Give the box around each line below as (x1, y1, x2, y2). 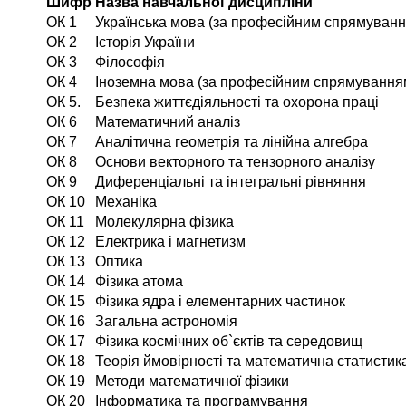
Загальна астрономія (95, 313, 237, 329)
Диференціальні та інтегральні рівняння (95, 173, 366, 189)
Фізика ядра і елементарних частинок (95, 293, 345, 309)
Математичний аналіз (95, 113, 240, 130)
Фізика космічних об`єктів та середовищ (95, 333, 362, 349)
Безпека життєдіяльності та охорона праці (95, 93, 379, 110)
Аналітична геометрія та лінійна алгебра (95, 133, 368, 150)
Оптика (95, 253, 143, 269)
